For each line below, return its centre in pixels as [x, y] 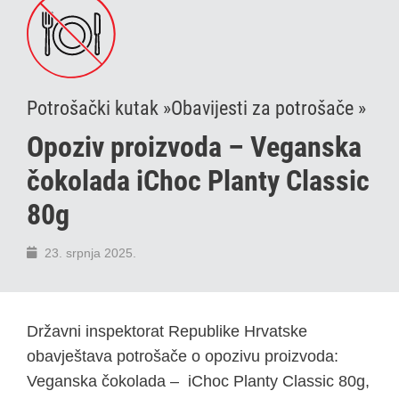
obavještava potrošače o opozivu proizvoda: [183, 356]
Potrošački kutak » [99, 108]
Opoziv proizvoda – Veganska [194, 147]
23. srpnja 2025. [90, 252]
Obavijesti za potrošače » [269, 108]
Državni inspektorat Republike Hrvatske [167, 331]
